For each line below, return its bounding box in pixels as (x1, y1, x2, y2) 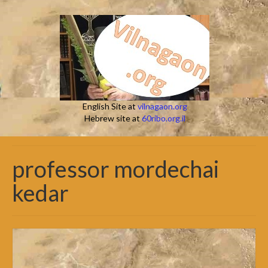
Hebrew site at (84, 113, 142, 123)
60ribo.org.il (141, 113, 185, 123)
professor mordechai (12, 155, 219, 182)
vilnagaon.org (137, 101, 187, 111)
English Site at (82, 101, 138, 111)
